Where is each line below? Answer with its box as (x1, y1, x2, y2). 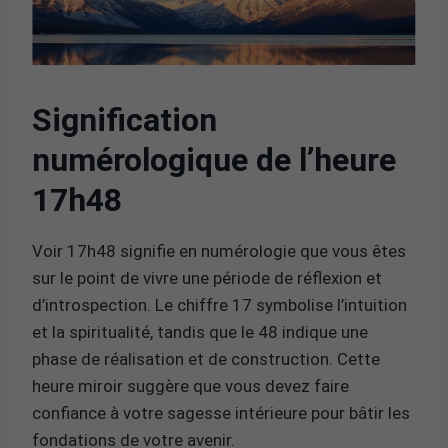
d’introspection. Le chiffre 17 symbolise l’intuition (32, 294, 407, 315)
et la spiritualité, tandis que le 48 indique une (32, 321, 368, 342)
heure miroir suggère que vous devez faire (32, 375, 349, 396)
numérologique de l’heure (32, 140, 396, 179)
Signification (32, 100, 217, 139)
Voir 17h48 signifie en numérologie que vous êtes (32, 240, 406, 261)
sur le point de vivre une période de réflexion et (32, 267, 382, 288)
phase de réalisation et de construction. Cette (32, 348, 380, 369)
